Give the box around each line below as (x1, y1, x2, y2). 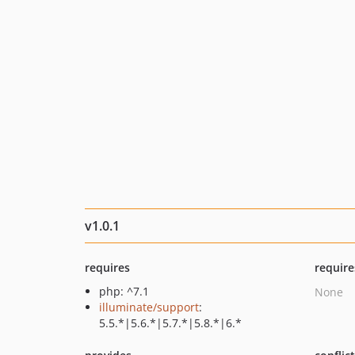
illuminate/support (99, 300, 199, 315)
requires (85, 260, 130, 275)
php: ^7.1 (99, 284, 149, 299)
